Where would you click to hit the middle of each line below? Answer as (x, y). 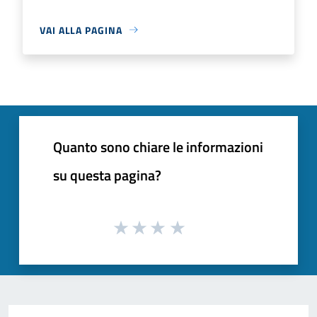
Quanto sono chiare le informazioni (158, 146)
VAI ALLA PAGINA (81, 30)
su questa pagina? (107, 175)
